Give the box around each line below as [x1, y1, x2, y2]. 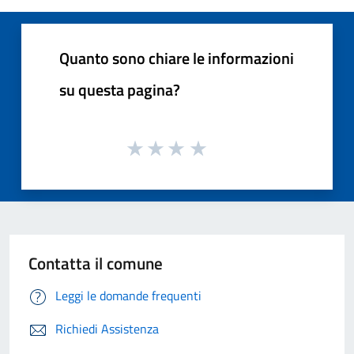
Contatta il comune [28, 250, 163, 277]
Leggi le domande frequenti [55, 286, 201, 306]
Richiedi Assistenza [55, 319, 159, 339]
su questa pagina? [59, 77, 180, 102]
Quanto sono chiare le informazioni [59, 45, 294, 70]
